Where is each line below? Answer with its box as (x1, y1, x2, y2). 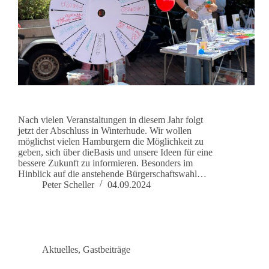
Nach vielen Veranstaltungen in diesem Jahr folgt (18, 115, 203, 125)
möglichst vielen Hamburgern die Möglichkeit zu (18, 136, 204, 147)
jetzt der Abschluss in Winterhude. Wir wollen (18, 125, 192, 136)
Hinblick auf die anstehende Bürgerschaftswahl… (18, 169, 207, 180)
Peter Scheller (42, 180, 94, 190)
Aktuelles (42, 244, 78, 255)
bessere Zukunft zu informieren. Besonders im (18, 158, 193, 169)
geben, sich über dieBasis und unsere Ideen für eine (18, 147, 213, 158)
